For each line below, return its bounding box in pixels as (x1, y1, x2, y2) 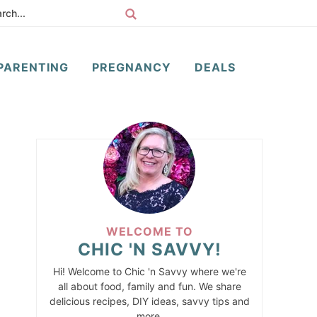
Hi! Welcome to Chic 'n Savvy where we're (52, 265, 246, 277)
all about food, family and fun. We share (57, 280, 241, 292)
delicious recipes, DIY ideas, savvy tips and (49, 295, 250, 307)
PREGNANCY (91, 60, 171, 74)
